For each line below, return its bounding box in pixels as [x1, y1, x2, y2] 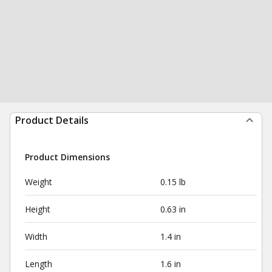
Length [25, 258, 52, 270]
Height [25, 203, 50, 215]
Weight [25, 176, 52, 188]
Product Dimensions [25, 151, 110, 163]
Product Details [15, 114, 89, 127]
